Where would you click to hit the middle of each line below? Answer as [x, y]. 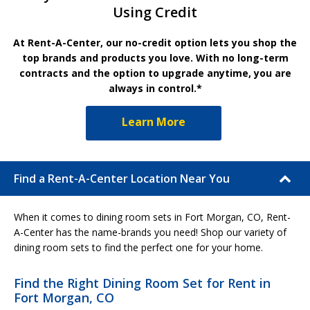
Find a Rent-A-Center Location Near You [122, 178]
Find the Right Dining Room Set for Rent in [142, 283]
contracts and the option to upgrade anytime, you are [155, 73]
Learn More [154, 121]
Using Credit [155, 12]
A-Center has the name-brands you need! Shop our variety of [150, 232]
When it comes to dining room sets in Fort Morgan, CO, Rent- [152, 217]
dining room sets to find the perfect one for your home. [138, 247]
